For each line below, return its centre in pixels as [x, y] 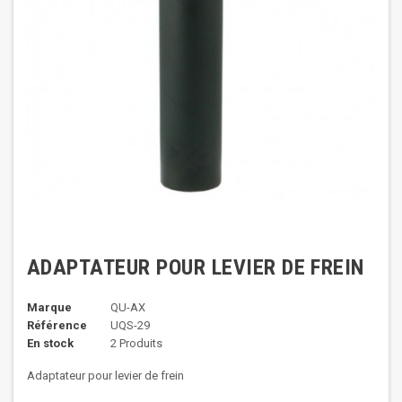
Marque [49, 307]
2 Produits [136, 343]
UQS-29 [130, 325]
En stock [50, 343]
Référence [57, 325]
